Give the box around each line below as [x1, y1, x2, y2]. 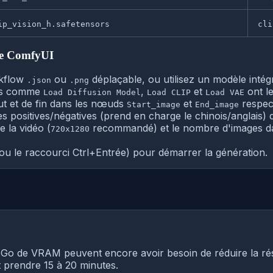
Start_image [127, 100, 180, 110]
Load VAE [205, 88, 244, 97]
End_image [195, 100, 239, 110]
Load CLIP [147, 88, 191, 97]
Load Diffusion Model [43, 88, 141, 97]
